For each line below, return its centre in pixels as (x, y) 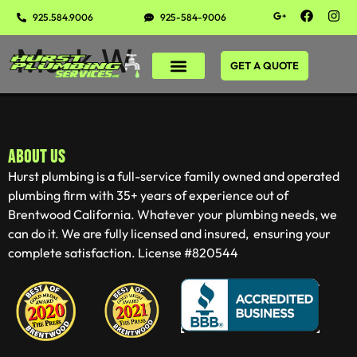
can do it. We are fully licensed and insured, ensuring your (169, 233)
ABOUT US (37, 157)
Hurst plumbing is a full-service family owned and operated (174, 176)
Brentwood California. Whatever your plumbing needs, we (173, 214)
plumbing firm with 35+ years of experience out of (148, 195)
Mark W (74, 61)
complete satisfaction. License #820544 (123, 253)
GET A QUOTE (264, 65)
